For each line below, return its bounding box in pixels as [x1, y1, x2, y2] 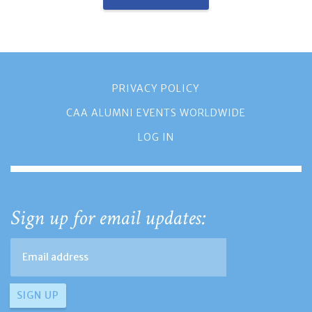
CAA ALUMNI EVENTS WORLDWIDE [66, 106, 246, 119]
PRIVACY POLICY [112, 81, 200, 95]
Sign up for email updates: [10, 204, 206, 232]
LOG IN [138, 130, 174, 143]
